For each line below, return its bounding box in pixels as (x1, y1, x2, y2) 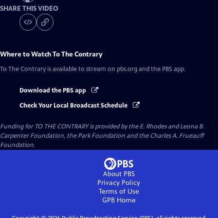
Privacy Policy (97, 178, 140, 187)
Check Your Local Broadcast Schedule (19, 101, 129, 109)
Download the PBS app (19, 87, 88, 95)
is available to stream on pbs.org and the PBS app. (46, 65, 185, 73)
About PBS (103, 169, 135, 178)
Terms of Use (98, 187, 139, 196)
